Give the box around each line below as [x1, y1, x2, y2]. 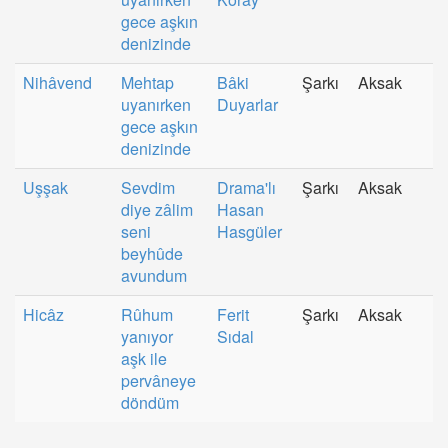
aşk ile [121, 347, 167, 370]
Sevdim [121, 176, 175, 199]
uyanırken [121, 93, 191, 116]
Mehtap [121, 71, 174, 94]
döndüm [121, 391, 179, 414]
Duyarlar [217, 93, 278, 116]
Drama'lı [217, 176, 276, 199]
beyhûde [121, 242, 183, 265]
